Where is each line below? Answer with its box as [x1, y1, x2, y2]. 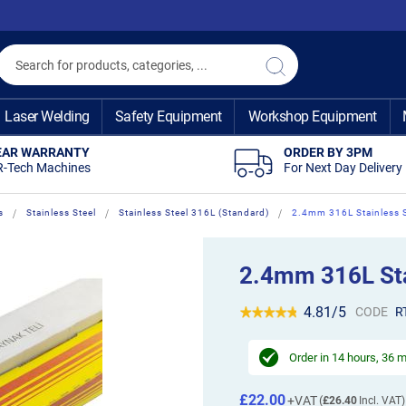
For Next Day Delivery [283, 160, 402, 175]
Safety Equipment [114, 108, 222, 125]
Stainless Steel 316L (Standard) [118, 208, 269, 217]
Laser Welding [5, 108, 90, 125]
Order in [289, 350, 333, 364]
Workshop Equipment [247, 108, 377, 125]
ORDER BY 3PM [283, 145, 372, 159]
